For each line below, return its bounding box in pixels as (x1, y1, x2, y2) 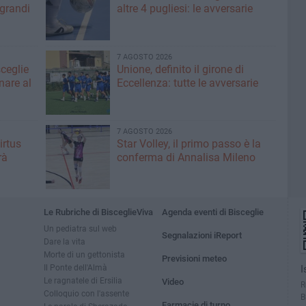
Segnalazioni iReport (162, 230, 242, 240)
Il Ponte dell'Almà (44, 262, 107, 273)
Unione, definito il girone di (116, 63, 244, 76)
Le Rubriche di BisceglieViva (44, 207, 153, 217)
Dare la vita (44, 236, 85, 247)
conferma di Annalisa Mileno (116, 151, 255, 164)
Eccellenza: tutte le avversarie (116, 76, 258, 89)
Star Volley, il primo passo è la (116, 137, 261, 150)
